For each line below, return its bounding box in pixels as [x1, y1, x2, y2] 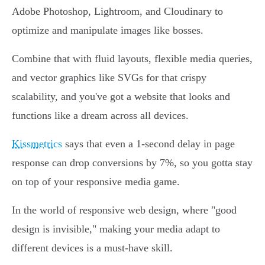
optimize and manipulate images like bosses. [12, 24, 203, 37]
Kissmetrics [12, 138, 62, 150]
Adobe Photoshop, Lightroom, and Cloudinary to [12, 5, 223, 18]
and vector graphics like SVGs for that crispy [12, 72, 206, 84]
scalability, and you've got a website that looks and [12, 91, 230, 103]
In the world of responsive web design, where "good [12, 204, 237, 216]
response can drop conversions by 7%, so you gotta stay [12, 157, 253, 169]
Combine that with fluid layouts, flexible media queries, [12, 53, 253, 65]
